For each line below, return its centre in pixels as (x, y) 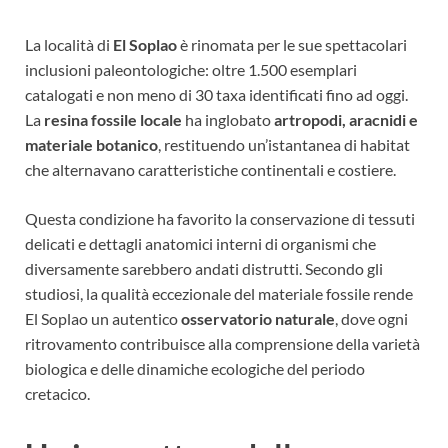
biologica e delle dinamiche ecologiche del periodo (195, 369)
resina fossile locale (113, 120)
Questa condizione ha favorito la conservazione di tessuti (220, 219)
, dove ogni (371, 319)
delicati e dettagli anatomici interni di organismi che (200, 244)
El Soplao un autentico (103, 319)
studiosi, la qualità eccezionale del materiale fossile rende (219, 294)
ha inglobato (228, 120)
